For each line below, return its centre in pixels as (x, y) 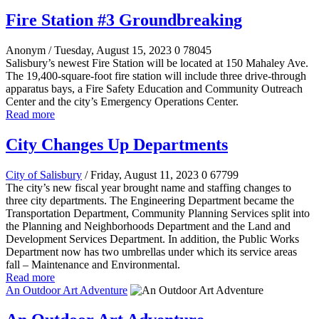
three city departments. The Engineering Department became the (150, 200)
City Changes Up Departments (117, 144)
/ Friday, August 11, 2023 (142, 174)
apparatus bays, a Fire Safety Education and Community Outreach (154, 88)
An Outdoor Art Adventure (67, 290)
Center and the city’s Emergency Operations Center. (122, 101)
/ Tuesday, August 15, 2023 (110, 50)
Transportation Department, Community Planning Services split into (158, 213)
